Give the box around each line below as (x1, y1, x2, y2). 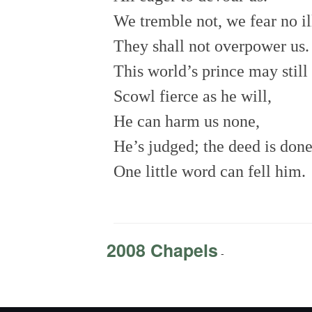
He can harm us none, (114, 111, 263, 130)
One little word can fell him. (114, 162, 309, 180)
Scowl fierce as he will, (114, 86, 275, 105)
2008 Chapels (107, 237, 218, 263)
